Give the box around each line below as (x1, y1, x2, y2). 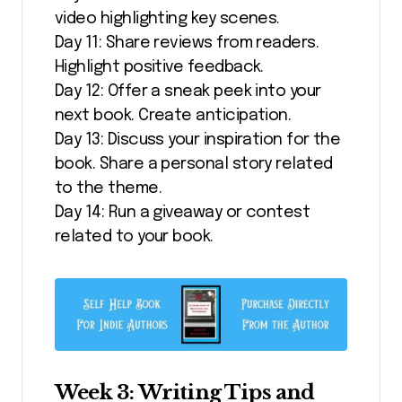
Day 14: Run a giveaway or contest (55, 204, 310, 221)
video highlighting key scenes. (55, 10, 280, 27)
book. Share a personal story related (55, 155, 333, 172)
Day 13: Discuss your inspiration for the (55, 131, 341, 148)
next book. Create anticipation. (55, 107, 292, 124)
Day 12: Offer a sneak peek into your (55, 83, 321, 100)
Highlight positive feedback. (55, 58, 264, 75)
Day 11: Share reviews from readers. (55, 34, 319, 51)
